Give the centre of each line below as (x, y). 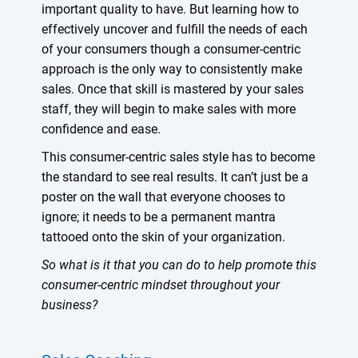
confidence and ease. (101, 129)
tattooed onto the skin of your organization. (163, 237)
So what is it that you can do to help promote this (179, 265)
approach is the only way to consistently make (171, 69)
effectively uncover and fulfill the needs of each (174, 29)
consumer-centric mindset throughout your (160, 284)
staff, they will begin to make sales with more (168, 109)
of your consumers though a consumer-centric (171, 49)
